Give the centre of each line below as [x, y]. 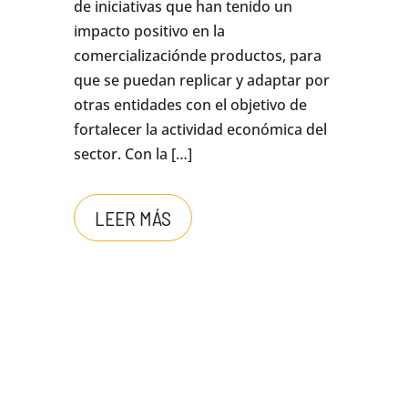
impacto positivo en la [149, 31]
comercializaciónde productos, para [197, 56]
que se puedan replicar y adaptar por [201, 81]
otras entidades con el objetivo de [190, 105]
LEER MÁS [133, 217]
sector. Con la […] [133, 154]
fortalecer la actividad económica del [200, 130]
